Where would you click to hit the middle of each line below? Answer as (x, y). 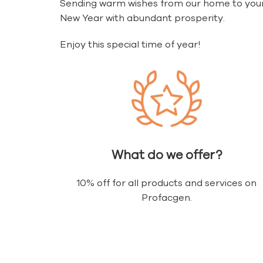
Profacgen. (166, 198)
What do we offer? (166, 155)
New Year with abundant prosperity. (142, 18)
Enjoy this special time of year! (130, 44)
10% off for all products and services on (167, 183)
